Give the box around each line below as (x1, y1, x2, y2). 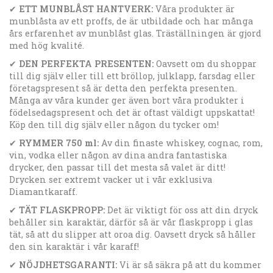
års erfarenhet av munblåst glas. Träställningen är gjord (9, 27, 261, 39)
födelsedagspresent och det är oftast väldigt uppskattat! (9, 106, 255, 118)
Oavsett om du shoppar (154, 57, 257, 69)
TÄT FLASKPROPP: (19, 204, 105, 216)
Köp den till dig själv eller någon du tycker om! (9, 118, 219, 130)
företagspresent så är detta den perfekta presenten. (9, 82, 237, 94)
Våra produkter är (153, 2, 235, 15)
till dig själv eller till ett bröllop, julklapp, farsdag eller (9, 69, 255, 82)
